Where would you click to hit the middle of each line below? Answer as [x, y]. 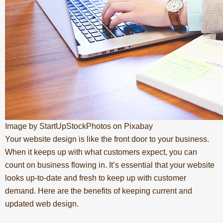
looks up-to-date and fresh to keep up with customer [96, 178]
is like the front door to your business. [143, 139]
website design [50, 139]
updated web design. [42, 204]
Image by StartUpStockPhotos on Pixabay [79, 126]
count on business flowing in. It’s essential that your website [110, 165]
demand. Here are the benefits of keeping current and [99, 191]
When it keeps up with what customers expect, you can [101, 152]
